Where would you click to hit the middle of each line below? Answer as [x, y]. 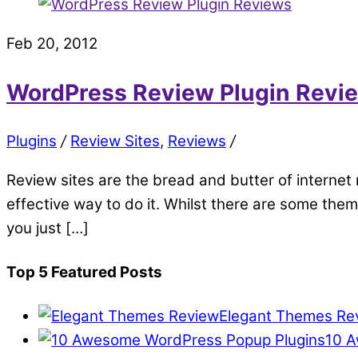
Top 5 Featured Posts [84, 272]
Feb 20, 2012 [52, 44]
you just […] [48, 228]
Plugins [32, 141]
